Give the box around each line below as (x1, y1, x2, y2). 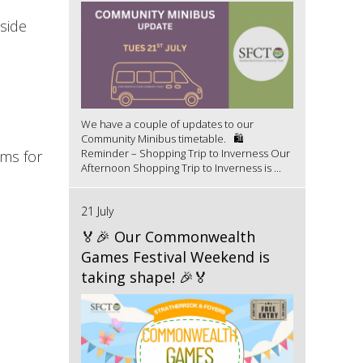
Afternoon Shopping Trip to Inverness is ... (80, 160, 281, 175)
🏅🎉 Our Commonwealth (80, 226, 255, 246)
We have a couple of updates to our (80, 116, 254, 131)
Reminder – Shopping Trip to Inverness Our (80, 145, 290, 160)
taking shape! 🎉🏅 (80, 267, 208, 287)
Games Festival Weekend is (80, 246, 270, 267)
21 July (80, 203, 113, 219)
